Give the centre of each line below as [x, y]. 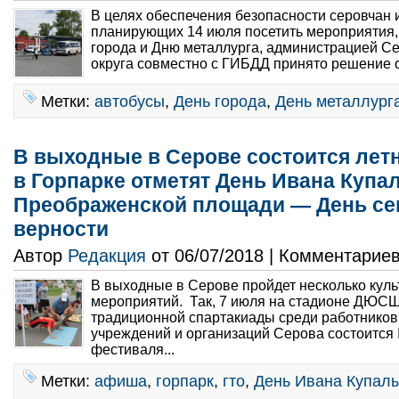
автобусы [130, 101]
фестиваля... [134, 350]
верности [61, 229]
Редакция [107, 256]
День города [220, 101]
